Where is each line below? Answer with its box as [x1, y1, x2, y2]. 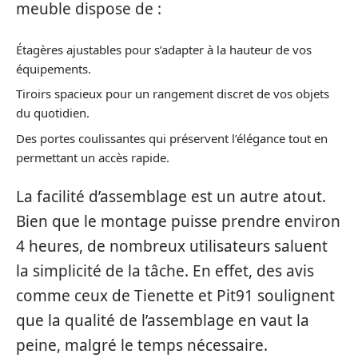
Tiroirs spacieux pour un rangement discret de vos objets [16, 86, 329, 101]
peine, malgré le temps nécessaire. [16, 335, 268, 356]
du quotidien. [16, 105, 89, 121]
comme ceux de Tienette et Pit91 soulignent [16, 285, 335, 306]
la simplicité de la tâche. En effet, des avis [16, 261, 314, 281]
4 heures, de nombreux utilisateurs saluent [16, 236, 328, 257]
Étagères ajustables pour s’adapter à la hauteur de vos [16, 41, 312, 58]
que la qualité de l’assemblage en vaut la [16, 310, 309, 331]
